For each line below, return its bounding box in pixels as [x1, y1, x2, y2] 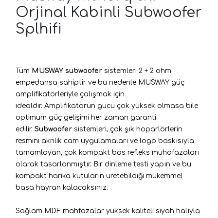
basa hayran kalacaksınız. [16, 183, 108, 191]
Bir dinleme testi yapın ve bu [93, 160, 191, 168]
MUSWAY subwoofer [32, 67, 102, 74]
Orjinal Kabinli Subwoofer [16, 4, 202, 20]
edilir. [16, 125, 35, 133]
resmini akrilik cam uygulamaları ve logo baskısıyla [16, 137, 194, 145]
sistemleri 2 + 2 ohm [102, 67, 171, 74]
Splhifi [16, 21, 62, 37]
